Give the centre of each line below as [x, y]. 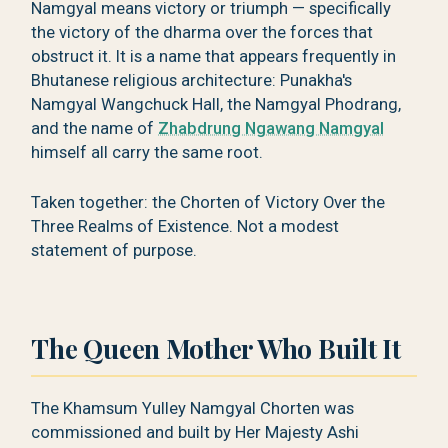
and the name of [95, 128]
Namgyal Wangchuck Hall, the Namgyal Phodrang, [216, 104]
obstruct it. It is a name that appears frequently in [214, 56]
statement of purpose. [114, 251]
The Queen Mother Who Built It [216, 347]
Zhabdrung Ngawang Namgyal [271, 128]
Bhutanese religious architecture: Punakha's [192, 80]
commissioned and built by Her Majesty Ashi [195, 432]
